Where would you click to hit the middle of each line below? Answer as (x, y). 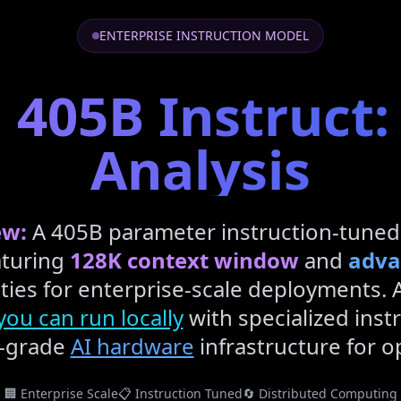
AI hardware (132, 346)
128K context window (184, 260)
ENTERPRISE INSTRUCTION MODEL (204, 35)
